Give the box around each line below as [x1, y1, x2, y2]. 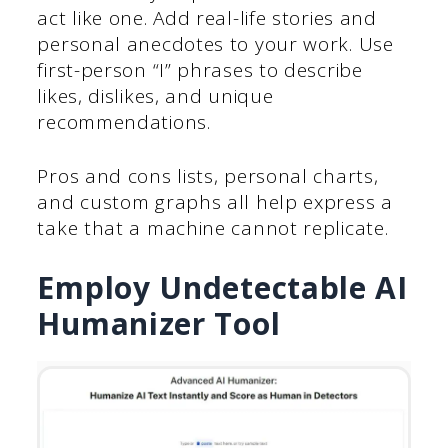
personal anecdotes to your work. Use [37, 30, 394, 57]
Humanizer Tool [37, 302, 281, 344]
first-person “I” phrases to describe [37, 56, 363, 83]
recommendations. [37, 108, 211, 135]
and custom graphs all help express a [37, 189, 393, 216]
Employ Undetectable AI [37, 266, 408, 308]
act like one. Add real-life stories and [37, 4, 377, 31]
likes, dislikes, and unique [37, 82, 274, 109]
